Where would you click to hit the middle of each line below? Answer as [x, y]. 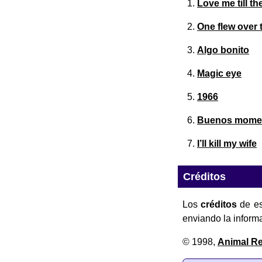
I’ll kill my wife [227, 144]
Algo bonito [223, 50]
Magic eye [219, 74]
